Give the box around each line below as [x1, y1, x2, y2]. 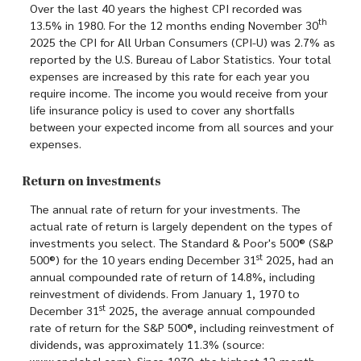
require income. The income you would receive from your [30, 85, 328, 100]
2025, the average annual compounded [106, 302, 315, 317]
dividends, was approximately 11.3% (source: [30, 336, 264, 351]
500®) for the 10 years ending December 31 [30, 251, 256, 267]
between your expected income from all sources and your [30, 118, 334, 134]
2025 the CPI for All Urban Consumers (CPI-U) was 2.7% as [30, 34, 335, 49]
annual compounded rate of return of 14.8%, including [30, 268, 315, 284]
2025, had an [263, 251, 334, 267]
